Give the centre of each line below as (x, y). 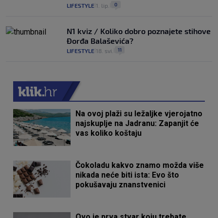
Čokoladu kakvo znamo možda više (140, 165)
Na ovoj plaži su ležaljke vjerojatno (139, 114)
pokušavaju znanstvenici (121, 185)
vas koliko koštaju (109, 133)
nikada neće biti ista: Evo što (127, 175)
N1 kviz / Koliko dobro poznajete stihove (139, 31)
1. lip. (103, 6)
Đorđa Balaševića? (100, 41)
